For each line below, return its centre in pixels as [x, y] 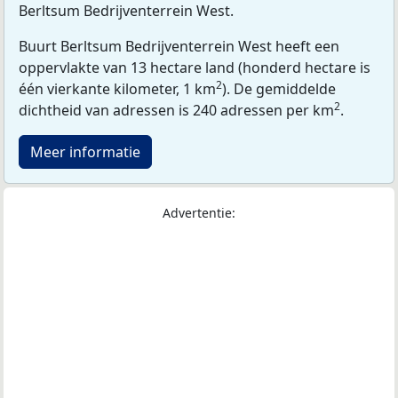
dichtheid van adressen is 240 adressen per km [176, 110]
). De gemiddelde [279, 88]
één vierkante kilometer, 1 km [117, 88]
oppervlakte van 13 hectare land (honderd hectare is [195, 67]
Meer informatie [85, 151]
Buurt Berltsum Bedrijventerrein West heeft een [179, 46]
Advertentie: [199, 212]
